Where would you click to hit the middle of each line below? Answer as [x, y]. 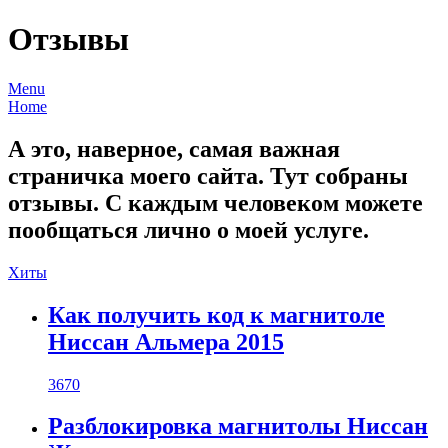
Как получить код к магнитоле [216, 314]
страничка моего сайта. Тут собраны [208, 175]
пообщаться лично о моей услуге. [188, 229]
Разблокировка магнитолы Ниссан [238, 426]
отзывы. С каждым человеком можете [215, 202]
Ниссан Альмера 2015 [166, 341]
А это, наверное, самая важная [174, 148]
